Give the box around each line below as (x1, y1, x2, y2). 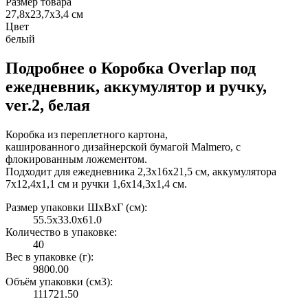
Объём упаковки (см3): (5, 275, 113, 287)
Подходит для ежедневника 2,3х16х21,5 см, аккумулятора (5, 165, 276, 177)
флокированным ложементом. (5, 153, 147, 165)
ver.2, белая (5, 96, 90, 114)
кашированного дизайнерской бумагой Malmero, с (5, 140, 241, 153)
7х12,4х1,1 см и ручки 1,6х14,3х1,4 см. (5, 177, 187, 190)
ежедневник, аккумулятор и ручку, (5, 77, 267, 96)
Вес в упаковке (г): (5, 250, 93, 263)
